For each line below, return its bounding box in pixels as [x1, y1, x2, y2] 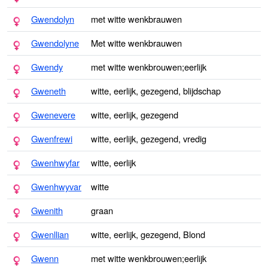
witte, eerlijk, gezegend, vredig [91, 132, 206, 145]
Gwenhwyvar [31, 180, 81, 193]
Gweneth [31, 84, 66, 97]
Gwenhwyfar [31, 156, 80, 169]
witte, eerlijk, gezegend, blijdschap [91, 84, 221, 97]
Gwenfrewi [31, 132, 72, 145]
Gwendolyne [31, 36, 79, 49]
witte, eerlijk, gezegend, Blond [91, 228, 205, 240]
